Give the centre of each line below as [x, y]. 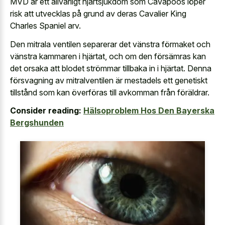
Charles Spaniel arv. [45, 26]
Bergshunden [37, 123]
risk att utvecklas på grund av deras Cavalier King [98, 14]
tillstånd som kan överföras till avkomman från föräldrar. [110, 92]
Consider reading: [46, 111]
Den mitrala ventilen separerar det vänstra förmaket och [110, 44]
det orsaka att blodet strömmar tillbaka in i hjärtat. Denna [111, 68]
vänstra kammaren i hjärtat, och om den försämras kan [108, 56]
